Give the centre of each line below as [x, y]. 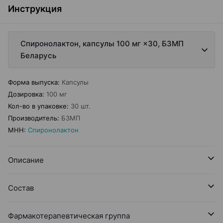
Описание [26, 160]
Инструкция [35, 9]
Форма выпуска [33, 82]
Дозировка [25, 94]
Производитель [33, 118]
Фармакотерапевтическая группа [69, 216]
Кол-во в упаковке [37, 106]
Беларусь [38, 56]
